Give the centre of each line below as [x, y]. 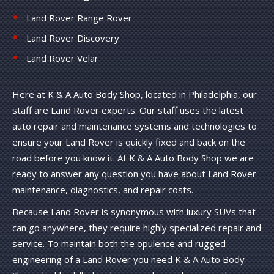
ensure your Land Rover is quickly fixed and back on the [129, 142]
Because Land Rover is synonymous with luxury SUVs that [134, 211]
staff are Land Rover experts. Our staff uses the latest [128, 110]
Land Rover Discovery [73, 38]
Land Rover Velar [62, 58]
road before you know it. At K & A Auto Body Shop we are [133, 157]
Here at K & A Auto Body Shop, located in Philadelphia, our [135, 94]
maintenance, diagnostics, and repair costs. [103, 189]
